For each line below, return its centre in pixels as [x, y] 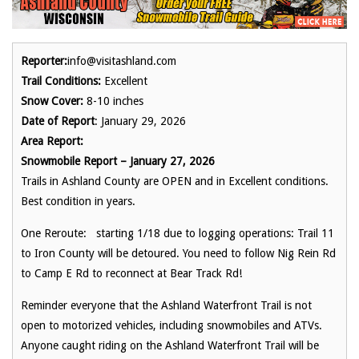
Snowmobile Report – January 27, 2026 [118, 161]
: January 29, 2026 [140, 121]
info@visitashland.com [122, 61]
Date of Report [58, 121]
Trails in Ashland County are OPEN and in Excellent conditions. [176, 181]
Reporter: [44, 61]
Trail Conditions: [61, 81]
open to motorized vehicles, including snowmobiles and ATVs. [171, 325]
